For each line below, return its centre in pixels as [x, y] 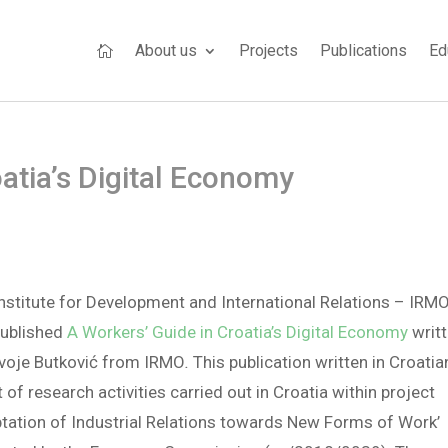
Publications [363, 50]
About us [165, 50]
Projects [268, 50]
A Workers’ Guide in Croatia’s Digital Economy [238, 331]
